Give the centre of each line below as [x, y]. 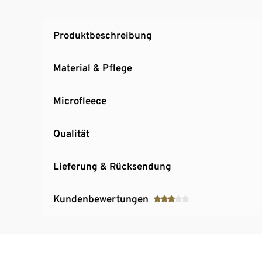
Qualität [71, 133]
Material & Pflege [93, 68]
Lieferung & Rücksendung [112, 166]
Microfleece [80, 100]
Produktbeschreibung [103, 35]
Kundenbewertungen [101, 199]
